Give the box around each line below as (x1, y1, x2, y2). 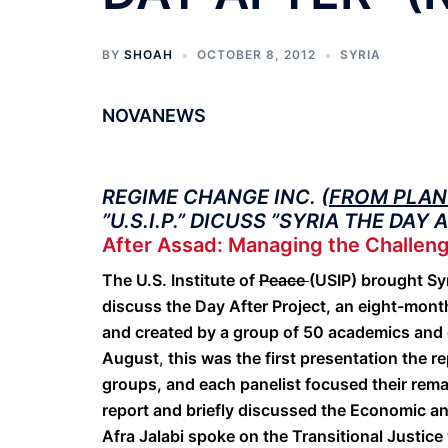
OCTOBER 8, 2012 (197, 47, 316, 62)
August (102, 348, 159, 368)
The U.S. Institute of (102, 270, 259, 290)
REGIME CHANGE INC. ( (102, 185, 329, 209)
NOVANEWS (102, 105, 206, 126)
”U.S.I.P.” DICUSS (102, 209, 271, 233)
